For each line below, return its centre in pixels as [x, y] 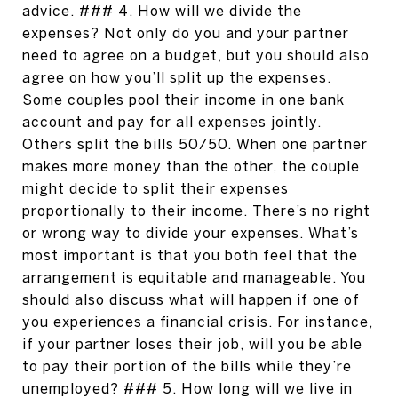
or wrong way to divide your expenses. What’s [191, 233]
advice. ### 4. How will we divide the [162, 11]
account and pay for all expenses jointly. [172, 122]
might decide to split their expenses [155, 188]
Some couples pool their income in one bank [183, 99]
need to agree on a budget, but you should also [196, 55]
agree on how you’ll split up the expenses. [177, 77]
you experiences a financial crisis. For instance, [198, 322]
